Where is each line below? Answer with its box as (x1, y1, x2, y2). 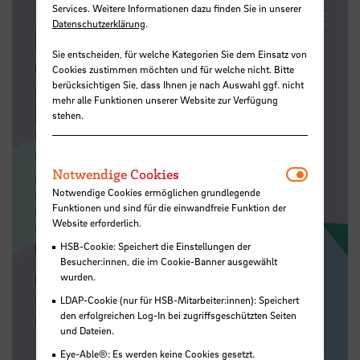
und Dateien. (59, 323, 114, 337)
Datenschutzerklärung (51, 17, 145, 31)
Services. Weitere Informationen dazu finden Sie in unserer (51, 2, 301, 15)
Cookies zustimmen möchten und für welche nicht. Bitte (51, 63, 294, 76)
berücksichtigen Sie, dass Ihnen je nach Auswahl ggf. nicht (51, 78, 304, 92)
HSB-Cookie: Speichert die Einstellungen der (59, 239, 251, 252)
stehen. (51, 108, 84, 122)
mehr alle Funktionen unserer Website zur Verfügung (51, 93, 278, 107)
